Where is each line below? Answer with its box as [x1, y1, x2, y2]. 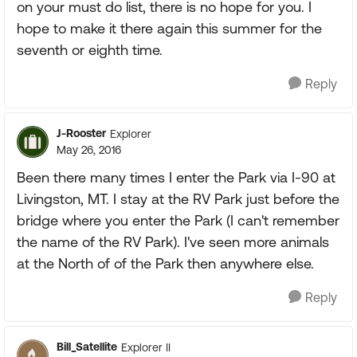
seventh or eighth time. [17, 41, 163, 58]
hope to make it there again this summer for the [17, 20, 322, 37]
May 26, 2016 [57, 143, 121, 156]
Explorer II [121, 340, 171, 354]
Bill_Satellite [57, 340, 117, 353]
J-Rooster [57, 127, 106, 139]
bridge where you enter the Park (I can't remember [17, 212, 339, 229]
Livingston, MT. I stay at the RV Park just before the [17, 190, 339, 207]
